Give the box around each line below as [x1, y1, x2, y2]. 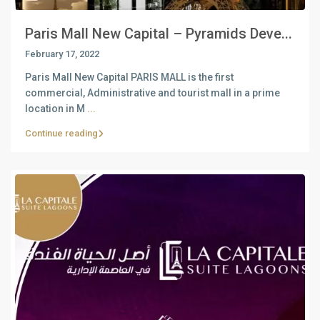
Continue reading [25, 128, 98, 139]
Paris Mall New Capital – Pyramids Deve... [25, 25, 292, 43]
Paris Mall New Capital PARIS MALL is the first [25, 71, 234, 84]
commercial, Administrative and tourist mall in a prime [25, 87, 280, 99]
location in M [25, 103, 87, 115]
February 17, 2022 [25, 49, 99, 60]
